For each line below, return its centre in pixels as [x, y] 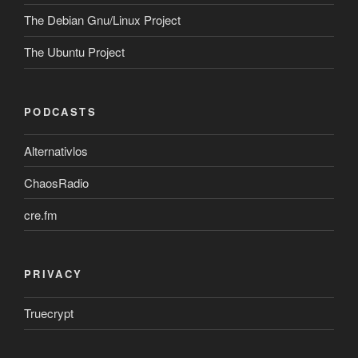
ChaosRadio [56, 182]
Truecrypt [49, 313]
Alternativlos [56, 150]
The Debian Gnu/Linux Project [102, 20]
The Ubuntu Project [74, 52]
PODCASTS [60, 111]
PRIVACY [54, 274]
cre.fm [41, 214]
